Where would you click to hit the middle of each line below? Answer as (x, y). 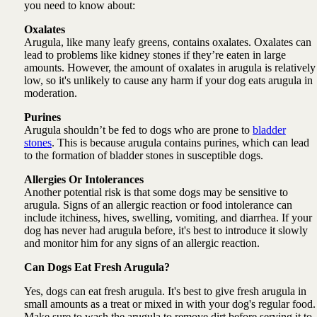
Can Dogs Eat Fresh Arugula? (98, 267)
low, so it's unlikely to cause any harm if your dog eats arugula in (168, 80)
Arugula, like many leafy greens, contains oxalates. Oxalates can (167, 42)
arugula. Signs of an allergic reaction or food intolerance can (158, 205)
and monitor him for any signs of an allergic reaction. (142, 243)
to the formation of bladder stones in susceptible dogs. (143, 155)
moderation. (50, 93)
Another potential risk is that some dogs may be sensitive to (156, 192)
